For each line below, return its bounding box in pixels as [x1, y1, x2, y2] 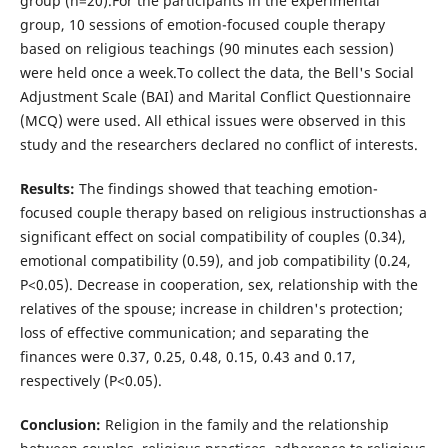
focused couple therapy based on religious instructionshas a [19, 202, 427, 222]
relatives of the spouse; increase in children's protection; [19, 298, 403, 318]
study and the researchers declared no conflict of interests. [19, 134, 418, 154]
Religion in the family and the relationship [104, 415, 389, 434]
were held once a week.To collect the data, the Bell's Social [19, 62, 414, 82]
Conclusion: [19, 415, 105, 434]
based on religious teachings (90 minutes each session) [19, 38, 394, 58]
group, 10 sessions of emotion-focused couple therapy [19, 14, 385, 34]
